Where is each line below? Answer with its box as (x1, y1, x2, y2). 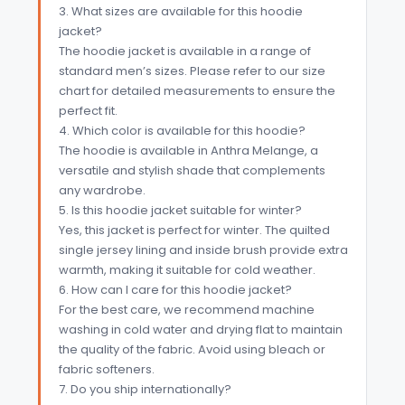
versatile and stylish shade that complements (58, 161, 325, 179)
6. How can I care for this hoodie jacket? (58, 280, 292, 298)
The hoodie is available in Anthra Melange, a (58, 141, 318, 159)
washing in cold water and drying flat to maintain (58, 320, 343, 338)
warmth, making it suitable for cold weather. (58, 260, 316, 278)
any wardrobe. (58, 181, 146, 199)
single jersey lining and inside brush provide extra (58, 240, 348, 259)
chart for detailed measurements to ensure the (58, 81, 335, 99)
